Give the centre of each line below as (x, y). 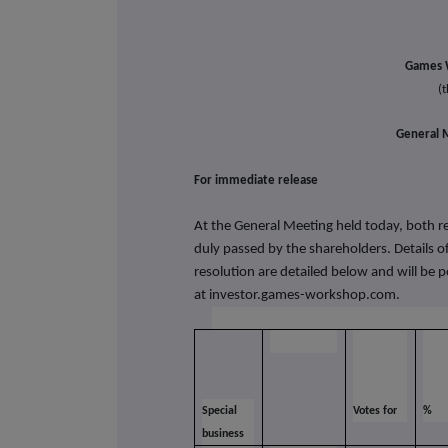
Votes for (374, 411)
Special (219, 411)
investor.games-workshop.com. (304, 296)
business (222, 434)
